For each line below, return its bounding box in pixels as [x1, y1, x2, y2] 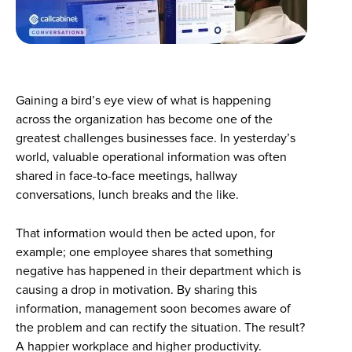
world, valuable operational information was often [16, 149, 287, 165]
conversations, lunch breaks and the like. [16, 187, 239, 203]
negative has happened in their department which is [16, 263, 301, 279]
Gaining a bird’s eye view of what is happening [16, 93, 271, 108]
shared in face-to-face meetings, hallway [16, 168, 237, 184]
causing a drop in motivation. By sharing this [16, 282, 257, 298]
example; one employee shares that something [16, 244, 273, 260]
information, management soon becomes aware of [16, 301, 291, 317]
